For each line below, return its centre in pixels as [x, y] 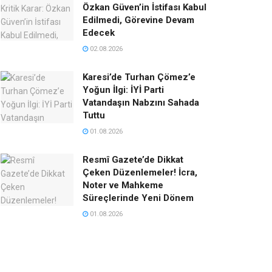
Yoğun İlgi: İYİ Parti [123, 90]
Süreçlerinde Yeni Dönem [138, 198]
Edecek [99, 33]
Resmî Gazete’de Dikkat [133, 160]
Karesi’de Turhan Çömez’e [139, 77]
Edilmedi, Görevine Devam [138, 20]
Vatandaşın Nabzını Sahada [141, 103]
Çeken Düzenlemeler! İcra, [140, 173]
